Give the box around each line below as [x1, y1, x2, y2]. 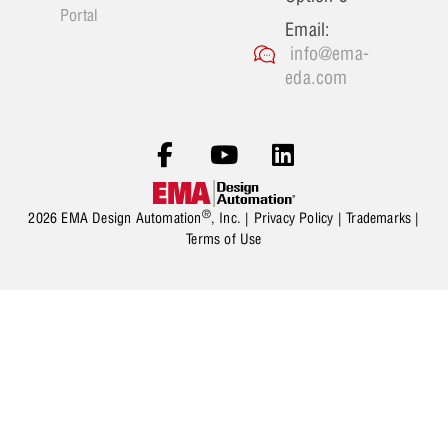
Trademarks [346, 209, 412, 228]
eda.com [285, 66, 348, 90]
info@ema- [290, 42, 370, 66]
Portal [60, 5, 99, 26]
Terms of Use [186, 230, 262, 249]
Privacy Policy [253, 209, 334, 228]
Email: [285, 18, 331, 42]
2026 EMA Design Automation [28, 209, 202, 228]
